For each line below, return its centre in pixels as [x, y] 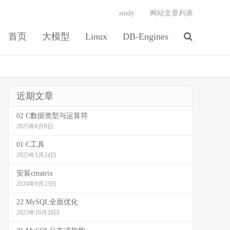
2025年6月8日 [35, 126]
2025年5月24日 [36, 155]
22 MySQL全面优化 [47, 202]
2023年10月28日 [38, 213]
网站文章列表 [171, 13]
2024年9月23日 [36, 184]
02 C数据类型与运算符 [52, 116]
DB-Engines [146, 36]
